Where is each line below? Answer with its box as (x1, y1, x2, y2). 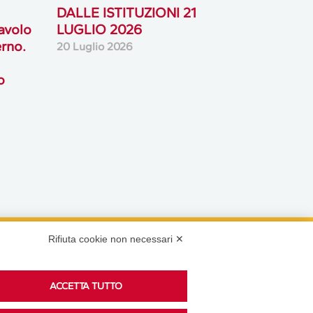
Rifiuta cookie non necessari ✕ (48, 233, 184, 245)
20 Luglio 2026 (56, 39, 133, 53)
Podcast (73, 248, 168, 279)
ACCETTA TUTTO (50, 280, 123, 292)
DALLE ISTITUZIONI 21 (56, 3, 196, 21)
